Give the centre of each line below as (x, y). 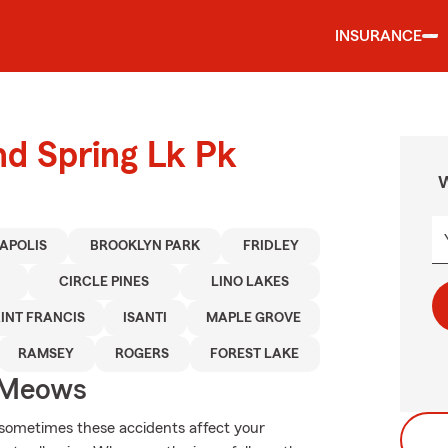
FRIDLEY (270, 246)
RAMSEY (46, 354)
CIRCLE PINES (104, 282)
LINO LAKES (250, 282)
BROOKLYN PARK (144, 246)
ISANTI (145, 318)
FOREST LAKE (255, 354)
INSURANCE (378, 36)
